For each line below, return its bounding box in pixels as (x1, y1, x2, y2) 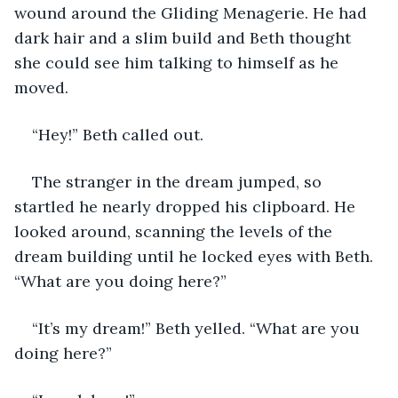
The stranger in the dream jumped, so (32, 171, 326, 192)
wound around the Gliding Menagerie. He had (14, 2, 371, 23)
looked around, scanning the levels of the (14, 220, 337, 242)
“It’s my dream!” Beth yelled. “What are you (32, 317, 364, 338)
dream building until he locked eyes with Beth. (14, 245, 378, 267)
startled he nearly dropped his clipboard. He (14, 195, 360, 217)
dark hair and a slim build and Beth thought (14, 27, 355, 48)
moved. (14, 76, 73, 98)
